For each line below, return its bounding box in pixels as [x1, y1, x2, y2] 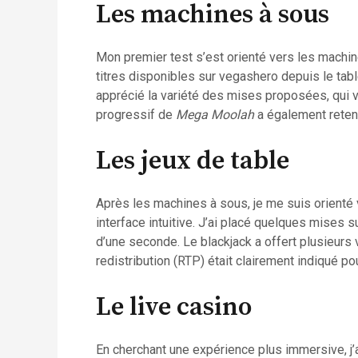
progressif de [96, 107, 176, 123]
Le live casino [96, 291, 252, 324]
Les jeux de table [96, 145, 289, 177]
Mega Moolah [176, 107, 254, 123]
